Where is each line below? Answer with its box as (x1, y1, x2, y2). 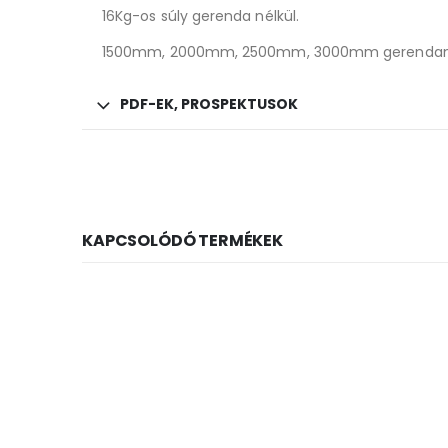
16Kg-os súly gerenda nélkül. (102, 5, 299, 26)
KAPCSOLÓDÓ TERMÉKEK (82, 228, 283, 252)
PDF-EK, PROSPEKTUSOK (120, 93, 298, 114)
